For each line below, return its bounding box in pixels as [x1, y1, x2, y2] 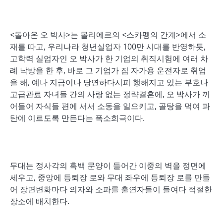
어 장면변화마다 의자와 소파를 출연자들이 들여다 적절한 [10, 184, 212, 195]
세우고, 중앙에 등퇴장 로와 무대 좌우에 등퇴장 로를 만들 [10, 172, 210, 183]
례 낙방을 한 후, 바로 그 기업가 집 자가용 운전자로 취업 [10, 65, 206, 76]
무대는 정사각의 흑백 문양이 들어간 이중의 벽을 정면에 [10, 160, 206, 171]
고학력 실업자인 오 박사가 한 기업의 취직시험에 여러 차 [10, 53, 208, 64]
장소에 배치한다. [10, 196, 69, 207]
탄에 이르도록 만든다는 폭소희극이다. [10, 112, 145, 123]
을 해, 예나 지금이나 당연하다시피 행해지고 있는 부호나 [10, 77, 208, 88]
